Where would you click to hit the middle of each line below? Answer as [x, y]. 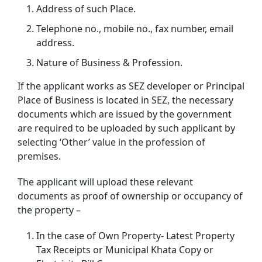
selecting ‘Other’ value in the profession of [111, 142]
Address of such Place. [86, 8]
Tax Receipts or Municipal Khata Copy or [125, 249]
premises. [39, 156]
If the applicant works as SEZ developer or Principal [131, 86]
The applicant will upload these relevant [105, 182]
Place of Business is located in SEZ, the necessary [125, 100]
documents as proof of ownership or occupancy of [130, 196]
